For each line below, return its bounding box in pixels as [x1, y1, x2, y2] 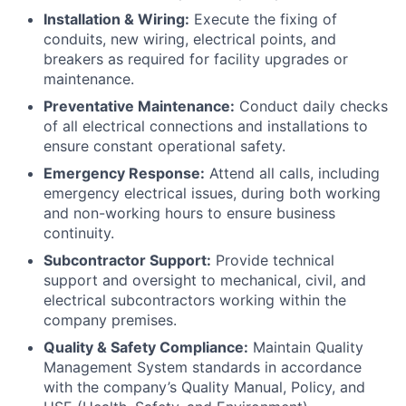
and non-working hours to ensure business [43, 204, 335, 223]
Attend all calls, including [205, 164, 380, 183]
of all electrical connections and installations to [43, 117, 368, 136]
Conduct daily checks [235, 97, 388, 116]
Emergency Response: [43, 164, 205, 183]
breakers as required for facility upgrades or [43, 50, 348, 69]
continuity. [43, 224, 114, 243]
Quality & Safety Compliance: [43, 338, 248, 357]
